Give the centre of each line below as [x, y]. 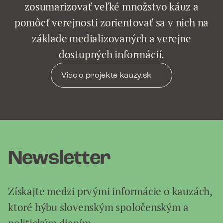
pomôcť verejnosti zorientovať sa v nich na [111, 23]
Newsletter [59, 159]
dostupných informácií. [111, 55]
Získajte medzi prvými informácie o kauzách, [110, 191]
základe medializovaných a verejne [111, 39]
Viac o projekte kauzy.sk [107, 76]
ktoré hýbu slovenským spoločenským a [98, 207]
